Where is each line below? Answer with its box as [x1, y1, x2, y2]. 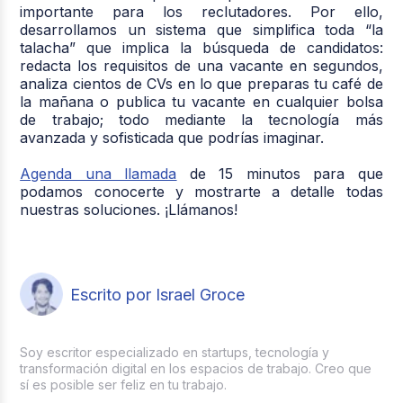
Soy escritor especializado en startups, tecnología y [20, 345, 330, 361]
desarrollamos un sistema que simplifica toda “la [20, 21, 383, 40]
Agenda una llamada [20, 165, 177, 184]
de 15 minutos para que [176, 165, 383, 184]
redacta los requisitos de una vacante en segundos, [20, 57, 383, 76]
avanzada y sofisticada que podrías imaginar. [20, 129, 325, 148]
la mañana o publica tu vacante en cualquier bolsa [20, 93, 383, 112]
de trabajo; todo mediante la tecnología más [20, 111, 383, 130]
